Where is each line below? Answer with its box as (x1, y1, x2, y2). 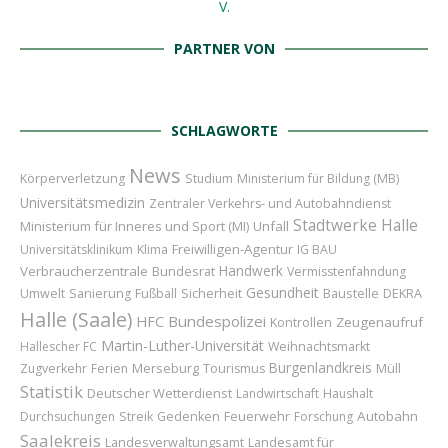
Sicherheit (181, 284, 242, 303)
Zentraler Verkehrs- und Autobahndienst (149, 195, 391, 213)
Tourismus (203, 360, 265, 378)
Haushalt (323, 385, 373, 403)
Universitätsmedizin (20, 193, 145, 213)
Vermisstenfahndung (287, 263, 406, 281)
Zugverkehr (20, 360, 87, 378)
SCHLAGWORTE (170, 121, 278, 141)
